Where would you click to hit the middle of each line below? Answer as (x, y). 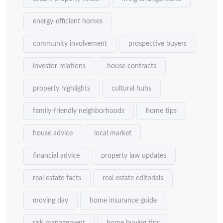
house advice (53, 133)
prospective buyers (158, 44)
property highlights (61, 89)
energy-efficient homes (68, 21)
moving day (51, 201)
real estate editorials (133, 178)
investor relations (59, 66)
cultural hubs (131, 89)
